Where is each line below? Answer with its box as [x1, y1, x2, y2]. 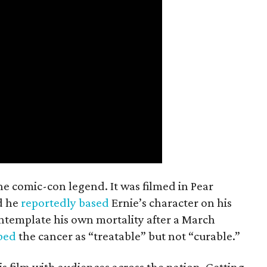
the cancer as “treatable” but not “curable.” [18, 229, 240, 243]
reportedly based [21, 195, 109, 210]
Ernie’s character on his [109, 195, 232, 210]
